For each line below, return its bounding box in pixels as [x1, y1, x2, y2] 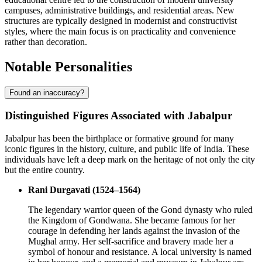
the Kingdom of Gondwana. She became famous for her [28, 215, 235, 226]
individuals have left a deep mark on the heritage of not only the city [5, 154, 255, 165]
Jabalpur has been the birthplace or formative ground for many [5, 133, 234, 144]
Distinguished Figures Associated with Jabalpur [5, 109, 232, 122]
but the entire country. [5, 165, 85, 175]
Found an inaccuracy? [9, 88, 84, 97]
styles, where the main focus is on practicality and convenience [5, 26, 236, 36]
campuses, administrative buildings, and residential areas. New [5, 5, 235, 15]
